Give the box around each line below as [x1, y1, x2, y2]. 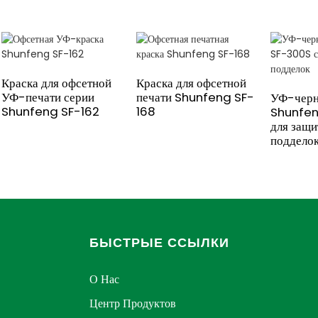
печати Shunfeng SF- [136, 88, 254, 106]
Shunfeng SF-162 [1, 102, 99, 120]
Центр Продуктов [89, 295, 176, 312]
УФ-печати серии [1, 88, 94, 106]
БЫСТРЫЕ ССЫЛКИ [89, 235, 229, 250]
